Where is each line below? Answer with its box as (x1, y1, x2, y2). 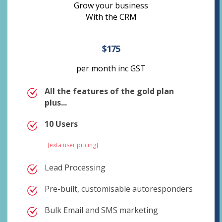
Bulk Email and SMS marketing (45, 205, 158, 216)
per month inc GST (76, 63, 146, 74)
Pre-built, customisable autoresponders (45, 183, 193, 194)
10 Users (45, 118, 78, 129)
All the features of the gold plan (45, 86, 174, 97)
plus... (45, 97, 67, 108)
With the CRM (85, 11, 137, 22)
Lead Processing (45, 162, 106, 173)
